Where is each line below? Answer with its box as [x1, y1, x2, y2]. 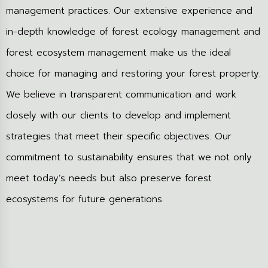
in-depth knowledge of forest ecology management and [6, 25, 260, 38]
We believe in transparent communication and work [6, 88, 236, 101]
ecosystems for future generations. [6, 193, 164, 206]
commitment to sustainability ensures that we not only [6, 151, 252, 164]
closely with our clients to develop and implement [6, 109, 231, 122]
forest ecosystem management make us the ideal [6, 46, 231, 59]
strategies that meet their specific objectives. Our [6, 130, 232, 143]
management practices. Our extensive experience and [6, 4, 252, 17]
